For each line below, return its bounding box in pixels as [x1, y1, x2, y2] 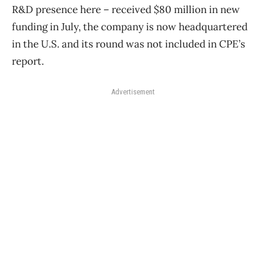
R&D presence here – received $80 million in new [12, 3, 240, 17]
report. [12, 55, 46, 68]
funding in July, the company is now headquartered [12, 20, 248, 34]
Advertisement [111, 87, 155, 97]
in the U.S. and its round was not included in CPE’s [12, 37, 245, 51]
